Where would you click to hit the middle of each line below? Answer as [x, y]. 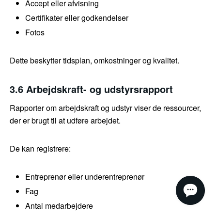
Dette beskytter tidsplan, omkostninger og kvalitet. [94, 61]
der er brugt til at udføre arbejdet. [65, 121]
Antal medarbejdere [59, 206]
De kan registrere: [40, 149]
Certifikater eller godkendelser [77, 18]
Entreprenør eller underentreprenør [85, 177]
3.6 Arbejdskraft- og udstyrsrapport [91, 89]
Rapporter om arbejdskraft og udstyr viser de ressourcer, [105, 108]
